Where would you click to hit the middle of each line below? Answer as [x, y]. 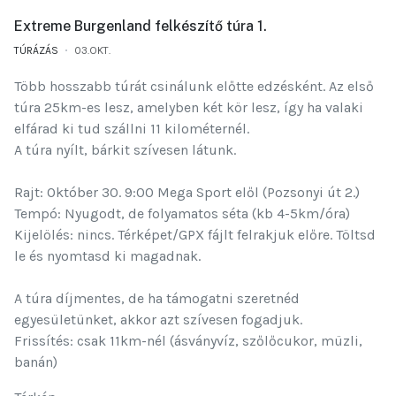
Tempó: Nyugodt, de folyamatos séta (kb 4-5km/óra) [182, 213]
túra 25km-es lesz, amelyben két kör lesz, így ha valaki [189, 107]
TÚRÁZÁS [36, 50]
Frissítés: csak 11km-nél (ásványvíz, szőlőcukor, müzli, [188, 340]
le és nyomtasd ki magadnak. [107, 255]
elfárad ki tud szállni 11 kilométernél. [132, 128]
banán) [36, 362]
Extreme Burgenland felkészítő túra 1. [141, 26]
